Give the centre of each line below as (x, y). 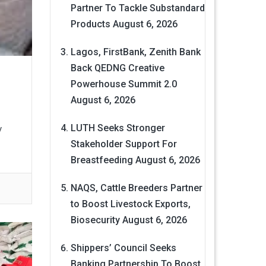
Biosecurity (95, 220)
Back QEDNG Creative (117, 68)
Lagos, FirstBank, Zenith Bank (135, 52)
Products (90, 24)
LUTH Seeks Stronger (118, 128)
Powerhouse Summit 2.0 (123, 84)
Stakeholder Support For (123, 144)
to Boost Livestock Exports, (130, 204)
